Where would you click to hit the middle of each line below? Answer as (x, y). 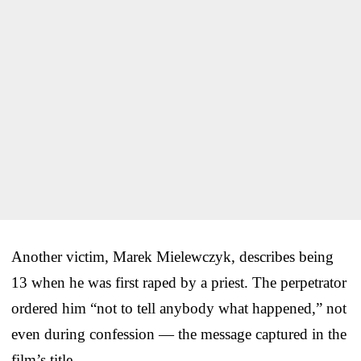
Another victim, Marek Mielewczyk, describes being (172, 256)
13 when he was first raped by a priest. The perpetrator (179, 282)
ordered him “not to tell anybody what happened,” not (179, 308)
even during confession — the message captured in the (179, 334)
